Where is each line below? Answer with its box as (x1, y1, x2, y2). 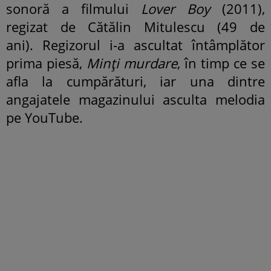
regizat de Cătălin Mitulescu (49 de (6, 17, 265, 36)
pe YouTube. (6, 108, 83, 126)
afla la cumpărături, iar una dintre (6, 71, 265, 90)
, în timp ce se (177, 53, 265, 72)
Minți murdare (87, 53, 177, 72)
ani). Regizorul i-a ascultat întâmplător (6, 35, 265, 54)
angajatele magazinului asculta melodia (6, 90, 265, 108)
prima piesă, (6, 53, 87, 72)
